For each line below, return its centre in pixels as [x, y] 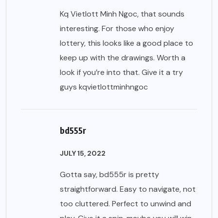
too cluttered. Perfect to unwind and [126, 203]
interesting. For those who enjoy [117, 28]
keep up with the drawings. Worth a [123, 57]
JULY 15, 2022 [83, 153]
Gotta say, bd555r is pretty [109, 174]
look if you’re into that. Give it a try [121, 72]
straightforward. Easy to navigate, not [128, 189]
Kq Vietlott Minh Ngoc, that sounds [122, 14]
